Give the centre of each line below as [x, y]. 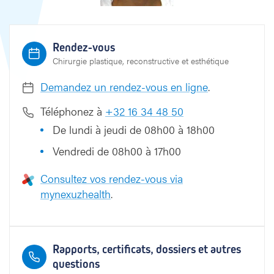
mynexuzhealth [76, 194]
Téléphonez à [73, 111]
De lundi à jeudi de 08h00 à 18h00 [134, 129]
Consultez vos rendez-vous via [112, 178]
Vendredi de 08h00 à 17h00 [117, 151]
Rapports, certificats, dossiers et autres [147, 249]
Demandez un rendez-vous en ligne [124, 87]
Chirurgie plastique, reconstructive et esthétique [141, 61]
